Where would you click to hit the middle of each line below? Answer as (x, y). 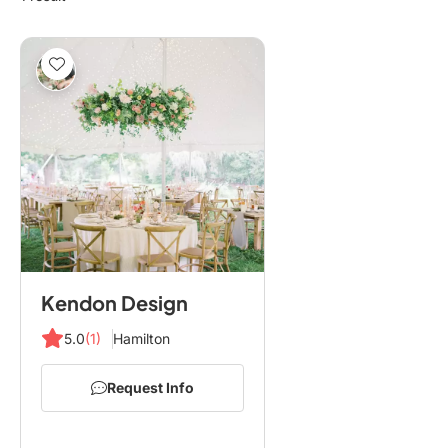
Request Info (150, 387)
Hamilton (141, 338)
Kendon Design (114, 302)
